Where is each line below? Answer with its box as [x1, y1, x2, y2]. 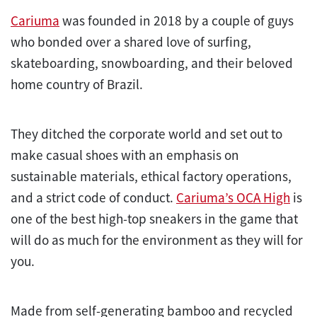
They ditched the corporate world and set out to [11, 125, 282, 142]
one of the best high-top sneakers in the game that [11, 209, 298, 227]
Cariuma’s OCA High [176, 188, 290, 206]
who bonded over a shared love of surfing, [11, 33, 251, 50]
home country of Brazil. [11, 75, 143, 93]
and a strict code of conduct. [11, 188, 176, 206]
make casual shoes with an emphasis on [11, 146, 239, 163]
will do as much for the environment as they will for [11, 231, 303, 248]
